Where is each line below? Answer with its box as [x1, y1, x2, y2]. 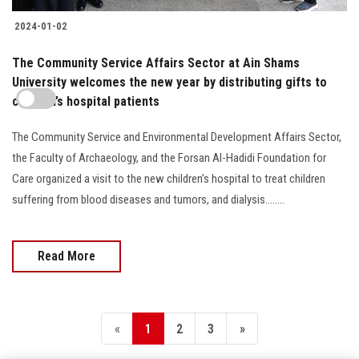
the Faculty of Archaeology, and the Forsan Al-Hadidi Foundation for [12, 151, 326, 166]
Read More [38, 248, 95, 264]
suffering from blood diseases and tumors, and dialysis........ [12, 192, 284, 208]
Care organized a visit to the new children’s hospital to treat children [12, 171, 325, 187]
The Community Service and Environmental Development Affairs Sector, [12, 130, 341, 145]
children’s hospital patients [12, 94, 159, 110]
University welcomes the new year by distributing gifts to [12, 75, 327, 91]
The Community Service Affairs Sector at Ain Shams [12, 55, 300, 71]
